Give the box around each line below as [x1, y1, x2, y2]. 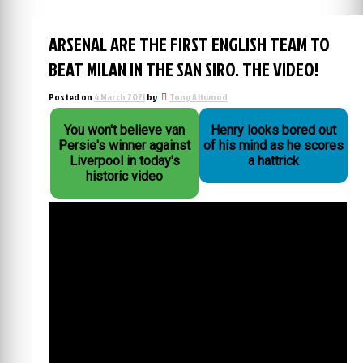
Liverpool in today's [69, 153, 180, 169]
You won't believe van [64, 122, 186, 138]
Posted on [49, 90, 94, 104]
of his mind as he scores [203, 138, 344, 153]
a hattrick [248, 153, 300, 169]
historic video [86, 169, 164, 184]
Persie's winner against [58, 138, 191, 153]
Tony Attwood [169, 90, 228, 104]
